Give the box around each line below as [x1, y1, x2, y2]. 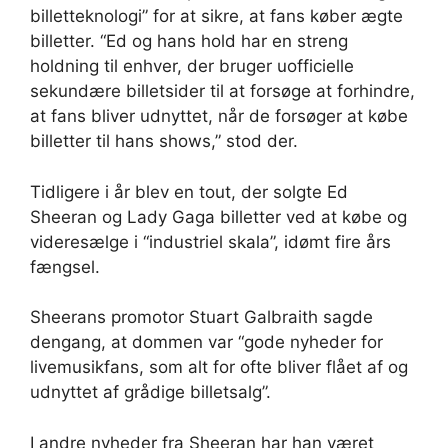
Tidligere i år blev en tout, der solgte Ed [30, 181, 348, 202]
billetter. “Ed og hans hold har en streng [30, 31, 348, 52]
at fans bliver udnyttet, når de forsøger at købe [30, 106, 408, 127]
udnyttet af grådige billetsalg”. [30, 382, 271, 403]
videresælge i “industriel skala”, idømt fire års [30, 231, 391, 252]
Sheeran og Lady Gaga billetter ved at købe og [30, 206, 407, 227]
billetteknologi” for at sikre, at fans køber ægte [30, 6, 403, 27]
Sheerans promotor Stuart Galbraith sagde [30, 307, 373, 328]
